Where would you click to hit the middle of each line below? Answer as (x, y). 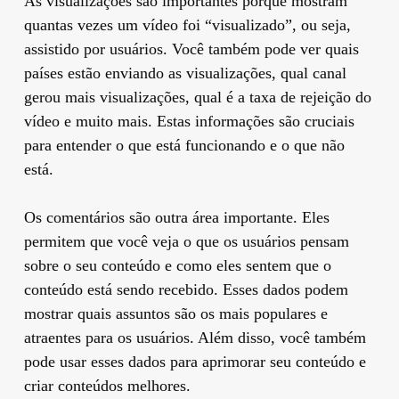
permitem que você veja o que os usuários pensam (186, 241)
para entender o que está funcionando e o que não (184, 145)
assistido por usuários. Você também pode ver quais (191, 49)
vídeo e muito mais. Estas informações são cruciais (189, 121)
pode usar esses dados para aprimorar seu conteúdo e (195, 361)
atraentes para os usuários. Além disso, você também (195, 337)
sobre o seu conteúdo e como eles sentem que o (177, 265)
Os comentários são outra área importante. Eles (176, 217)
